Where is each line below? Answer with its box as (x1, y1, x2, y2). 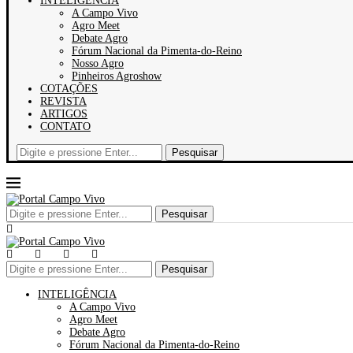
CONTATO (40, 121, 91, 132)
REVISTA (40, 95, 87, 107)
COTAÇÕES (40, 83, 98, 95)
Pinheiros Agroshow (72, 70, 162, 82)
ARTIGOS (40, 108, 87, 120)
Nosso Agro (72, 58, 124, 69)
